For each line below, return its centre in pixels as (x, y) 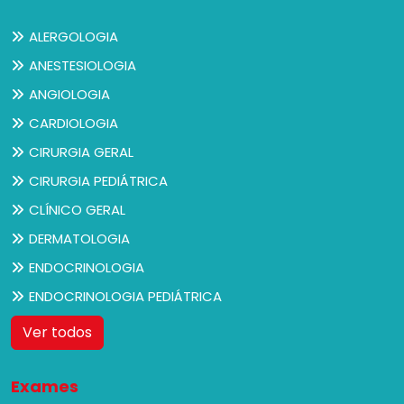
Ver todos (57, 333)
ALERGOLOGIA (73, 37)
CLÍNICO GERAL (77, 210)
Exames (45, 387)
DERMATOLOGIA (79, 239)
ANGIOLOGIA (69, 95)
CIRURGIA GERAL (81, 152)
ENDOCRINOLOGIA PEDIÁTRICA (125, 297)
